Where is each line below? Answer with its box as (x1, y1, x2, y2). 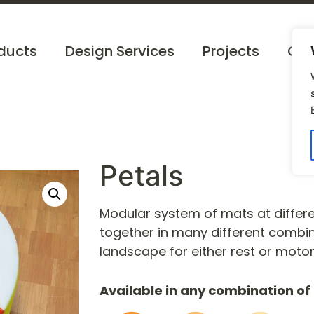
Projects (203, 41, 260, 61)
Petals (100, 158, 183, 193)
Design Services (65, 41, 175, 61)
